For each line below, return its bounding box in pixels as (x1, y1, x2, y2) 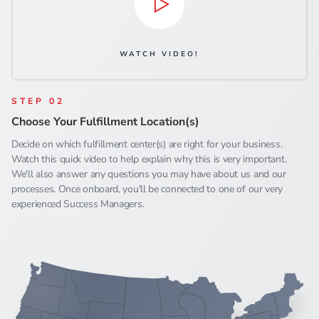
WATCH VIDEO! (120, 48, 199, 59)
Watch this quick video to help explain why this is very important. (11, 152, 287, 166)
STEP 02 (11, 95, 65, 107)
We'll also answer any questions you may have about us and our (11, 167, 286, 181)
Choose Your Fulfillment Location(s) (11, 113, 199, 130)
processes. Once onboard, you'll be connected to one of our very (11, 182, 283, 196)
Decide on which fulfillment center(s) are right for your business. (11, 137, 283, 151)
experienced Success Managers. (11, 197, 145, 211)
